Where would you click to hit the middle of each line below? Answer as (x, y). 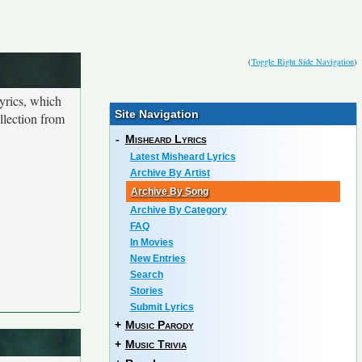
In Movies (152, 242)
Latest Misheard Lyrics (183, 157)
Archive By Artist (170, 173)
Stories (146, 291)
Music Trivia (156, 344)
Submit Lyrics (162, 307)
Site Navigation (156, 114)
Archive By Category (178, 210)
